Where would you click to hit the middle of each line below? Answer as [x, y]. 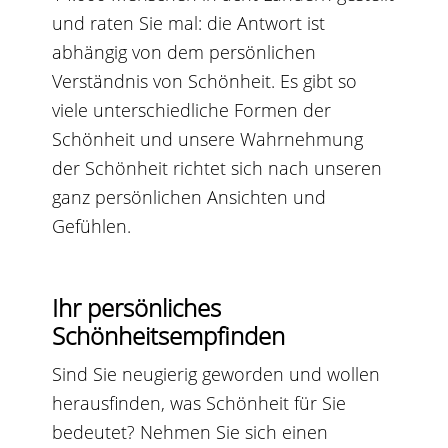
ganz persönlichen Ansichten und [189, 196]
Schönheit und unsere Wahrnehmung [210, 138]
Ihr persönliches [137, 307]
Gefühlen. [92, 225]
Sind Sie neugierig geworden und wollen [216, 373]
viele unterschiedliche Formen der [192, 109]
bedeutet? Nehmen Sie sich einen [190, 431]
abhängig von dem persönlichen [184, 51]
